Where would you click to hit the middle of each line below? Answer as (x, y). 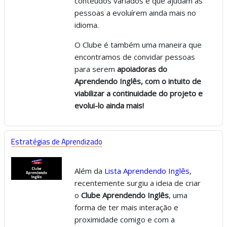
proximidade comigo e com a (125, 219)
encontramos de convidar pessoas (135, 57)
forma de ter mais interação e (126, 207)
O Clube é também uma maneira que (138, 45)
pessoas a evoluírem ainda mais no (135, 13)
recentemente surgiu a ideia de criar (138, 183)
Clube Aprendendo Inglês (125, 195)
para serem (96, 69)
